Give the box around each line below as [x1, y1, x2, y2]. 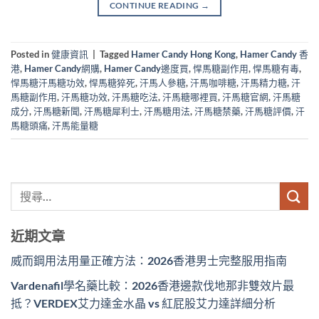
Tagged [100, 48, 131, 60]
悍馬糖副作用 [193, 62, 249, 74]
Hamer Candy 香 [240, 48, 308, 60]
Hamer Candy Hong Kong [131, 48, 236, 60]
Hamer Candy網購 [24, 62, 100, 74]
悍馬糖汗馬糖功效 [11, 76, 85, 88]
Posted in [11, 48, 51, 60]
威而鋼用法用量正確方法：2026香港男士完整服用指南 [11, 253, 287, 268]
